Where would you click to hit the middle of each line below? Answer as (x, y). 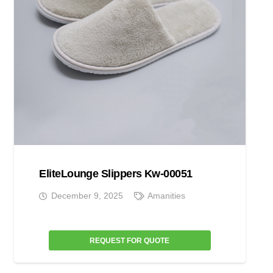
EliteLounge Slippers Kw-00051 (116, 173)
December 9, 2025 (87, 196)
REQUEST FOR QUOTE (130, 240)
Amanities (167, 196)
